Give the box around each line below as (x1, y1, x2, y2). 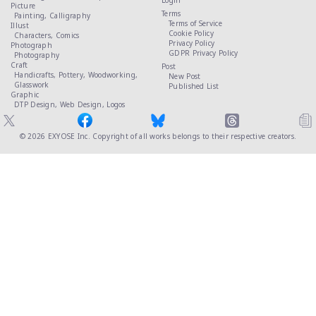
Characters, (14, 30, 56, 40)
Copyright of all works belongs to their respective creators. (90, 131, 297, 141)
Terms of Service (169, 18, 222, 28)
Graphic (11, 90, 39, 99)
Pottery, (58, 70, 88, 80)
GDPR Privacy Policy (169, 48, 238, 58)
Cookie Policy (169, 28, 214, 38)
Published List (169, 81, 219, 91)
